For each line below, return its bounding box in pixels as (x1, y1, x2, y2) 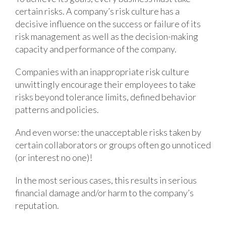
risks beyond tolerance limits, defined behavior (15, 91, 196, 102)
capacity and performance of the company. (15, 43, 177, 54)
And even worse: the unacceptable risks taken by (15, 126, 201, 138)
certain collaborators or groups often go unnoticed (15, 139, 211, 150)
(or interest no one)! (15, 151, 92, 163)
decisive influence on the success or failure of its (15, 18, 201, 29)
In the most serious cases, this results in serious (15, 174, 197, 186)
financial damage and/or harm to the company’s (15, 187, 194, 198)
